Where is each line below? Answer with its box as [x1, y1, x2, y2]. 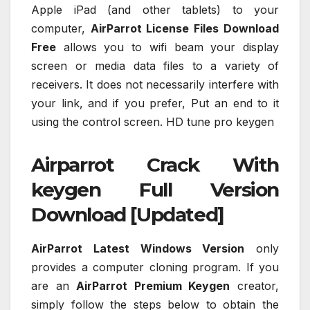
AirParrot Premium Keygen [76, 278, 230, 293]
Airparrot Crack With [31, 152, 279, 176]
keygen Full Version [31, 177, 279, 201]
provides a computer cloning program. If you [31, 259, 279, 274]
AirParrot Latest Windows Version [31, 241, 245, 255]
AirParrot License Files [90, 21, 219, 35]
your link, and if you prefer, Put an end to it [31, 95, 279, 110]
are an [31, 278, 77, 293]
